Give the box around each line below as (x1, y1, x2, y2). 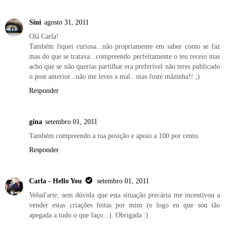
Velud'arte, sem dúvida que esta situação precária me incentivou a (29, 191, 220, 199)
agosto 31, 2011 (44, 18, 89, 27)
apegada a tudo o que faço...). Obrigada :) (29, 211, 148, 219)
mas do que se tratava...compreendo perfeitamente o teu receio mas (29, 52, 220, 61)
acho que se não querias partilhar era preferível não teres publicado (29, 62, 220, 71)
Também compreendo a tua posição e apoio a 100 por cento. (29, 132, 200, 140)
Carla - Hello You (29, 177, 82, 185)
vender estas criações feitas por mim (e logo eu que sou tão (29, 201, 220, 209)
